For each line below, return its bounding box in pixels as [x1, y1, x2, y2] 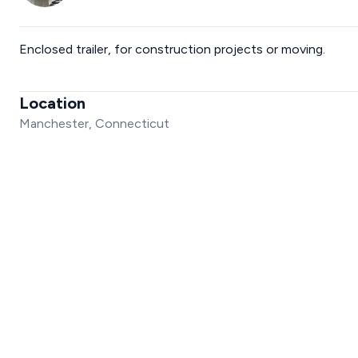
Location [19, 93, 86, 113]
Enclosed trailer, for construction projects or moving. [19, 42, 325, 57]
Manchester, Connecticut [19, 116, 169, 131]
